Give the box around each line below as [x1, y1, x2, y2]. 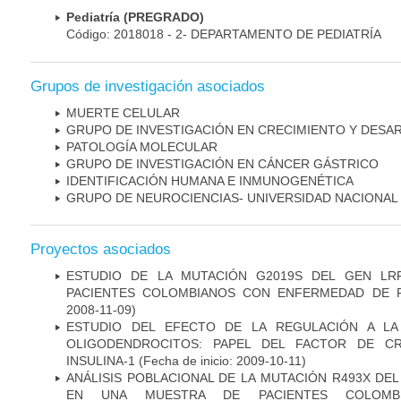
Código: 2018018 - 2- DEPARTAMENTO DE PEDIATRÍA [66, 27, 381, 42]
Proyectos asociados [30, 240, 171, 258]
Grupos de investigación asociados [30, 77, 265, 95]
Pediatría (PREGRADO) [66, 10, 204, 25]
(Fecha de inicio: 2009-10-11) [139, 353, 306, 368]
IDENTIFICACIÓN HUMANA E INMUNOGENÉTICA [66, 173, 354, 188]
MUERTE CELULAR [66, 105, 180, 120]
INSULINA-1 [66, 353, 139, 368]
